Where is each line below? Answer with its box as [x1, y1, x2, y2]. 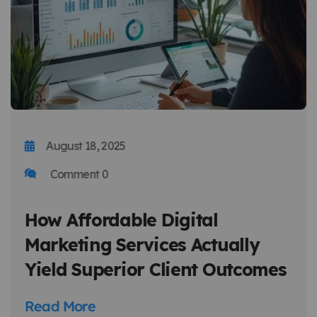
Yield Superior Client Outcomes [25, 258, 287, 280]
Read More [25, 296, 96, 315]
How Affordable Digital [25, 208, 218, 231]
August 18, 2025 [46, 138, 126, 153]
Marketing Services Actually [25, 233, 260, 255]
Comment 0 [47, 166, 108, 181]
